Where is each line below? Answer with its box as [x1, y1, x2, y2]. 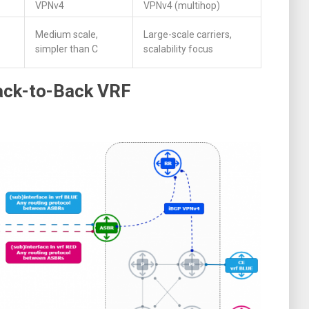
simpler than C [35, 43, 98, 54]
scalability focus [143, 43, 213, 54]
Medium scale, [35, 28, 98, 40]
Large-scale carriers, [143, 28, 232, 40]
